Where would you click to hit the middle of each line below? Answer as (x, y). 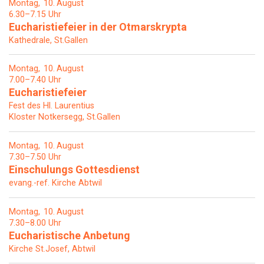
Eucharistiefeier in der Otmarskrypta (98, 27)
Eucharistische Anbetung (70, 235)
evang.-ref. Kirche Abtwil (55, 183)
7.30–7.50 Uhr (35, 157)
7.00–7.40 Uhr (35, 80)
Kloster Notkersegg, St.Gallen (65, 117)
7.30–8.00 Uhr (35, 223)
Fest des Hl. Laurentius (52, 106)
